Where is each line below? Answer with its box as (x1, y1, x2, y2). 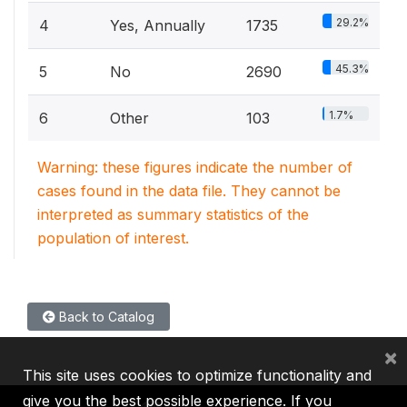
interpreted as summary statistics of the (37, 204, 309, 223)
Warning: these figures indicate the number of (37, 157, 352, 176)
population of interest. (37, 228, 189, 247)
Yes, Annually (110, 15, 205, 35)
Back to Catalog (55, 308, 154, 324)
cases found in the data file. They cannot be (37, 181, 341, 200)
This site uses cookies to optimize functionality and (23, 366, 372, 384)
